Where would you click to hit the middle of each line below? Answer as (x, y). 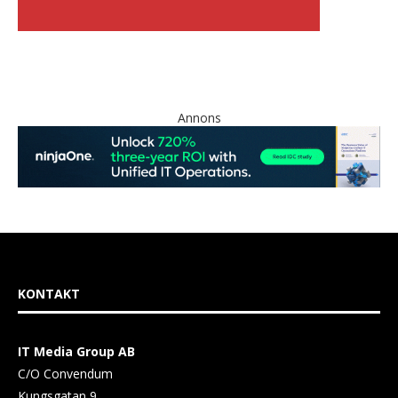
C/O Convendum (65, 374)
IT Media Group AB (76, 352)
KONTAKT (49, 294)
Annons (199, 118)
